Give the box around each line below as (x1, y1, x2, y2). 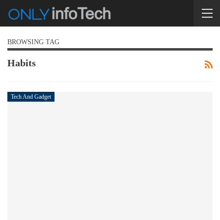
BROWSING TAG (7, 38, 59, 46)
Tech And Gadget (11, 93, 51, 100)
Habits (7, 57, 36, 68)
